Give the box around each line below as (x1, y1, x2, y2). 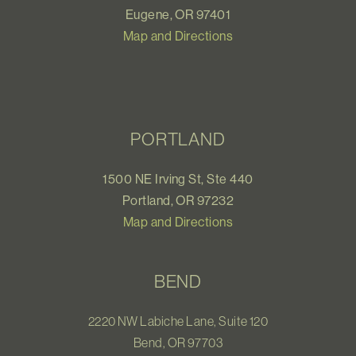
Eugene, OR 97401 (125, 6, 231, 22)
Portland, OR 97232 (122, 192, 234, 208)
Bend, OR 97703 (133, 334, 223, 350)
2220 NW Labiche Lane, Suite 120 (87, 312, 269, 329)
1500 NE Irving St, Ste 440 (103, 170, 253, 187)
